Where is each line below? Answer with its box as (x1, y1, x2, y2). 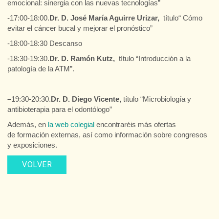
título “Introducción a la (115, 54, 191, 63)
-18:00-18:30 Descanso (7, 39, 82, 47)
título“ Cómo (161, 13, 202, 22)
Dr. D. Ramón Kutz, (49, 54, 115, 63)
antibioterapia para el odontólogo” (7, 105, 112, 113)
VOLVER (22, 159, 52, 169)
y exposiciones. (7, 140, 57, 149)
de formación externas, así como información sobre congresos (7, 130, 207, 139)
